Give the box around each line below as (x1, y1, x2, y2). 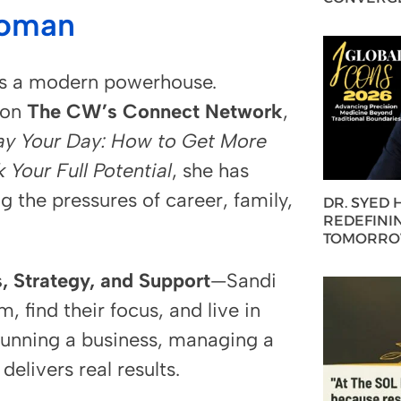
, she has (172, 158, 249, 183)
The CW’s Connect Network (27, 99, 283, 124)
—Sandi (210, 269, 277, 294)
